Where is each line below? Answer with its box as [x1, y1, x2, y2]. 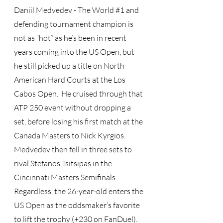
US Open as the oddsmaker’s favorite [14, 200, 141, 210]
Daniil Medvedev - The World [14, 5, 115, 15]
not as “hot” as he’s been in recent [14, 33, 128, 43]
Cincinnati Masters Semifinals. [14, 172, 120, 182]
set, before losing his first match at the [14, 116, 144, 126]
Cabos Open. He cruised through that [14, 89, 144, 99]
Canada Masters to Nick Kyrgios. [14, 130, 128, 140]
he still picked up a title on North [14, 61, 126, 71]
